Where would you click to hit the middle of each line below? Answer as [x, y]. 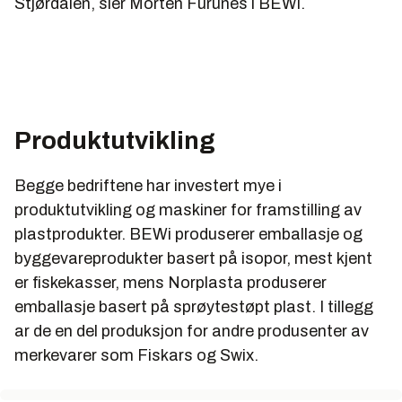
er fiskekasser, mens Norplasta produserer [170, 283]
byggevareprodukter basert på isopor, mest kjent [193, 259]
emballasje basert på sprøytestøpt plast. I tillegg [194, 307]
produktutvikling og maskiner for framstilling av [188, 210]
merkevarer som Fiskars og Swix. [136, 356]
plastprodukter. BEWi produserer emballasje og [188, 235]
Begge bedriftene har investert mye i [148, 186]
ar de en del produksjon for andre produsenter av [192, 332]
